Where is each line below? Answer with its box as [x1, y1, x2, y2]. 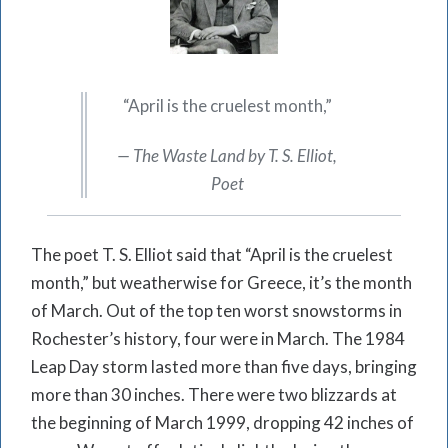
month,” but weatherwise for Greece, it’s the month [31, 272, 412, 294]
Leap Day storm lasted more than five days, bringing [31, 356, 417, 378]
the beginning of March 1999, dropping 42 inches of [31, 412, 414, 434]
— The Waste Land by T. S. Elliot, [117, 144, 337, 166]
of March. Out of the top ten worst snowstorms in [31, 300, 402, 322]
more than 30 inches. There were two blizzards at [31, 384, 397, 406]
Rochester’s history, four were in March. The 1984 [31, 328, 405, 350]
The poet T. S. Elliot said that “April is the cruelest [31, 244, 393, 266]
